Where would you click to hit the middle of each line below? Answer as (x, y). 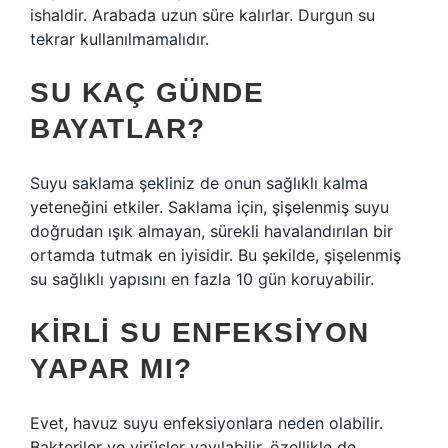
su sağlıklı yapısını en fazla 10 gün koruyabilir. (202, 279)
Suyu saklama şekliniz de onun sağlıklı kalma (199, 183)
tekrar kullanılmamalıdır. (119, 39)
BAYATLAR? (118, 128)
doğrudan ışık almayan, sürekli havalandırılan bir (211, 231)
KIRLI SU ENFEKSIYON (200, 332)
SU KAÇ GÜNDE (147, 92)
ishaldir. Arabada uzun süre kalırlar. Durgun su (202, 15)
